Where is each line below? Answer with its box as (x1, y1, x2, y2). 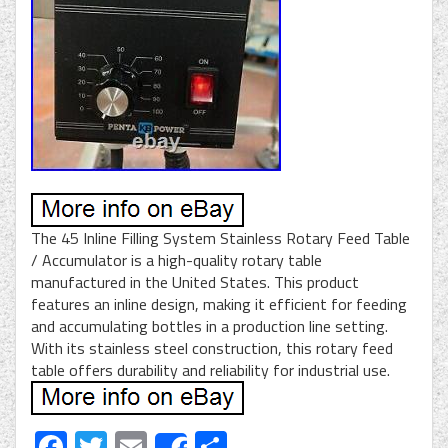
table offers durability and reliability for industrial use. (31, 358, 390, 383)
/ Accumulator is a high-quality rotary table (31, 248, 322, 273)
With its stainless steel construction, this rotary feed (31, 336, 393, 361)
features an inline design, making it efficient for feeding (31, 292, 407, 317)
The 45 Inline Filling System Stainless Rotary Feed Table (31, 226, 410, 251)
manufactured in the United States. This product (31, 270, 359, 295)
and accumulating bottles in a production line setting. (31, 314, 388, 339)
